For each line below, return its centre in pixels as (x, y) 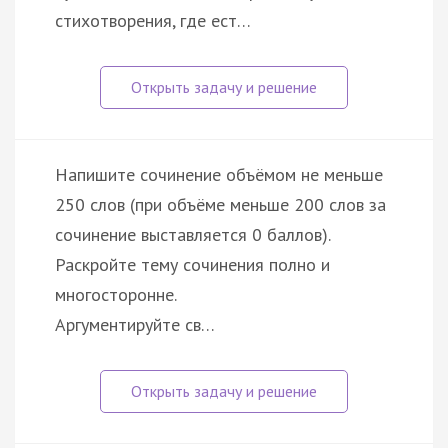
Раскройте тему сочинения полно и (192, 264)
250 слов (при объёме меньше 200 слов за (220, 204)
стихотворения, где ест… (153, 20)
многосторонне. (116, 294)
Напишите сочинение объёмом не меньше (219, 174)
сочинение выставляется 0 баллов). (193, 234)
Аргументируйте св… (135, 324)
